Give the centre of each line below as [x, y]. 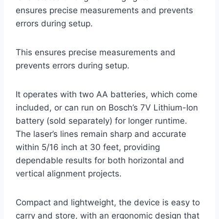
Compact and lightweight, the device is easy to [108, 203]
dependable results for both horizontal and [100, 161]
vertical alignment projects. [69, 174]
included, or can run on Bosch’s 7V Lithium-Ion [107, 108]
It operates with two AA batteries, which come [107, 95]
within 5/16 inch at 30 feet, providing [88, 147]
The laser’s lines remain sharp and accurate [101, 134]
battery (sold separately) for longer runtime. [101, 121]
